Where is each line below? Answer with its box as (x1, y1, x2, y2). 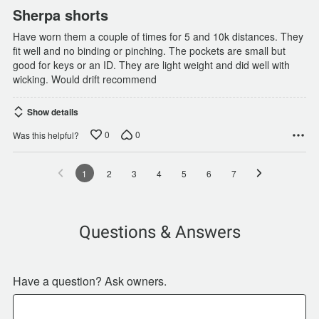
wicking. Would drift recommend (13, 72, 157, 87)
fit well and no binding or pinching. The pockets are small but (13, 43, 286, 58)
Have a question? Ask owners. (13, 273, 167, 290)
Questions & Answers (78, 222, 241, 243)
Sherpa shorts (13, 4, 108, 26)
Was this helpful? (13, 128, 79, 141)
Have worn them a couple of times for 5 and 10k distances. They (13, 29, 303, 44)
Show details (27, 105, 78, 119)
